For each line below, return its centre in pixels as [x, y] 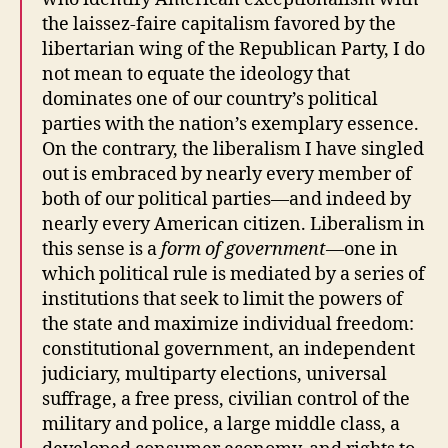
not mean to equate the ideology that [196, 74]
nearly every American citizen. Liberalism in [233, 224]
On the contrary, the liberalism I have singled [233, 149]
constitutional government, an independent [228, 349]
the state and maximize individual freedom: [228, 324]
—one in [362, 249]
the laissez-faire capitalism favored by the [219, 24]
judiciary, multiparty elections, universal [214, 374]
